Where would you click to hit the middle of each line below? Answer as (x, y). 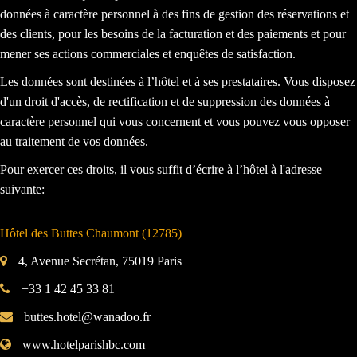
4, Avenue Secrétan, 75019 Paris (98, 261)
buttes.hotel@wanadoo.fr (86, 316)
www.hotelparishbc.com (82, 344)
